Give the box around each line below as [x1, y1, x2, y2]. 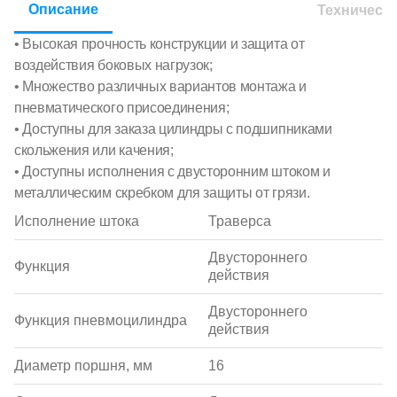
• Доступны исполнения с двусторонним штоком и [14, 164, 331, 179]
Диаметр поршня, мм [14, 358, 152, 373]
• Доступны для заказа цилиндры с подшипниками [14, 121, 332, 136]
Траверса [208, 214, 271, 229]
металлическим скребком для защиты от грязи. [14, 185, 310, 200]
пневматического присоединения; [14, 100, 230, 115]
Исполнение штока [14, 214, 139, 229]
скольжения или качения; [14, 143, 174, 158]
